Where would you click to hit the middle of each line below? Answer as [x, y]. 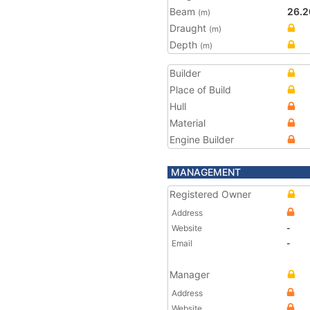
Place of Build [200, 90]
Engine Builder [202, 139]
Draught [189, 28]
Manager [190, 274]
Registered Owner [210, 194]
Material [188, 123]
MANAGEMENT [206, 172]
